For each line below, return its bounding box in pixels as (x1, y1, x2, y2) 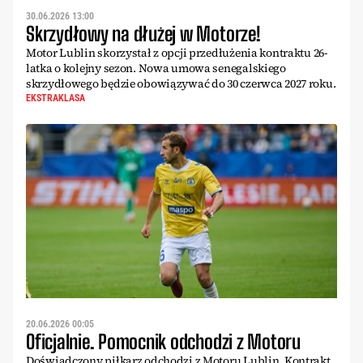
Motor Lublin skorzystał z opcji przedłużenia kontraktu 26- (26, 44, 327, 61)
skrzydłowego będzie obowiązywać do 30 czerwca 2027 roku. (26, 75, 336, 92)
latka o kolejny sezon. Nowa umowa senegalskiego (26, 59, 286, 76)
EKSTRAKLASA (26, 92, 85, 104)
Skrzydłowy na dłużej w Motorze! (26, 21, 261, 45)
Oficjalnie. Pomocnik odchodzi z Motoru (26, 330, 301, 353)
